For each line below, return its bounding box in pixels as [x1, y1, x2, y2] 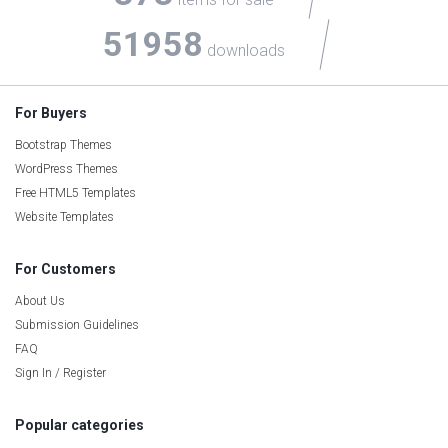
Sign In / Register [15, 365, 106, 380]
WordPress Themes [15, 161, 118, 176]
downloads [203, 40, 285, 60]
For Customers [15, 260, 116, 277]
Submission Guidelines [15, 317, 139, 332]
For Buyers [15, 104, 87, 121]
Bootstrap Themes [15, 137, 112, 152]
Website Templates [15, 209, 114, 224]
